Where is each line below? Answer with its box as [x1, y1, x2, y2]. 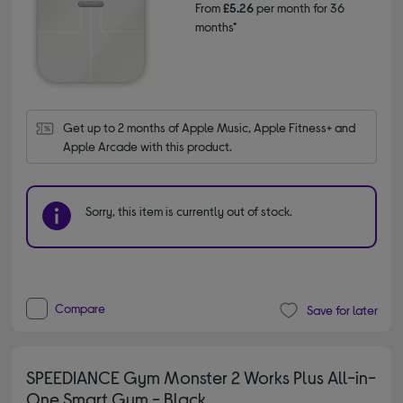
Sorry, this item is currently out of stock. [85, 202, 293, 219]
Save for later [306, 302, 378, 318]
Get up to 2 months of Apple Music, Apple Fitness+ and [63, 119, 356, 135]
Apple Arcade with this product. [63, 138, 233, 154]
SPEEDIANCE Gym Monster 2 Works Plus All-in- [26, 365, 377, 388]
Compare [55, 300, 106, 316]
